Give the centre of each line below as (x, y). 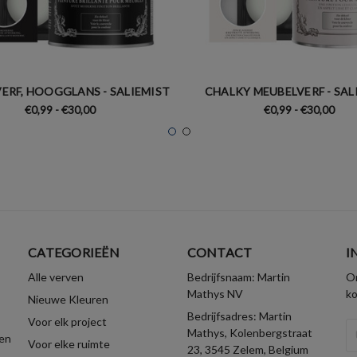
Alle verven (56, 277)
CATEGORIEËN (74, 252)
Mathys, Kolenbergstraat (249, 332)
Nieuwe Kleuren (68, 299)
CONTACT (220, 252)
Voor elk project (67, 321)
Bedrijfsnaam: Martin (238, 277)
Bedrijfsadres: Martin (239, 316)
